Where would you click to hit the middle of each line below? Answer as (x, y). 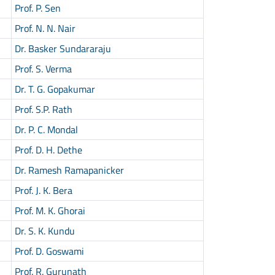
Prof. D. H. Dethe (48, 149)
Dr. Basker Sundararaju (63, 48)
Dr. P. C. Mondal (46, 129)
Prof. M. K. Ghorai (50, 210)
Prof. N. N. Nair (45, 28)
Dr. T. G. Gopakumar (55, 89)
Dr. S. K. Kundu (45, 230)
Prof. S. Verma (43, 68)
